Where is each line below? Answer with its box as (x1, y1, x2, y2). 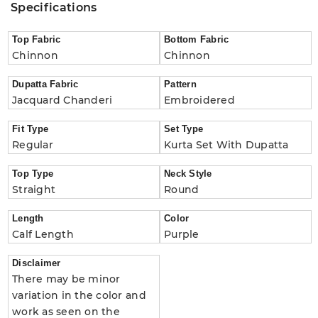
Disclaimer (12, 257, 61, 268)
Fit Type (12, 123, 49, 134)
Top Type (12, 168, 54, 179)
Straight (12, 182, 56, 196)
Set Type (164, 123, 204, 134)
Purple (164, 227, 199, 241)
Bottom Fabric (164, 33, 229, 45)
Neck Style (164, 168, 212, 179)
